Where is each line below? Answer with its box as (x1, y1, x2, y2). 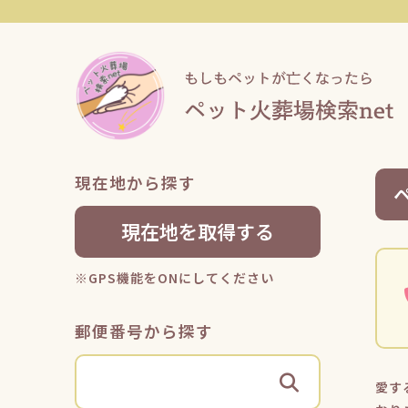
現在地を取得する (121, 218, 274, 245)
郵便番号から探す (75, 320, 213, 342)
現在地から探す (75, 171, 196, 194)
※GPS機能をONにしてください (75, 269, 274, 287)
